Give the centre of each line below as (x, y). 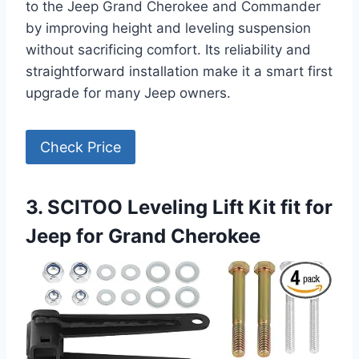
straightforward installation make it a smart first (179, 72)
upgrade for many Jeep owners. (128, 93)
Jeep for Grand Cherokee (143, 236)
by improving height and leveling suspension (168, 28)
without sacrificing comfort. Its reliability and (168, 50)
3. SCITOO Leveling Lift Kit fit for (179, 207)
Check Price (81, 147)
